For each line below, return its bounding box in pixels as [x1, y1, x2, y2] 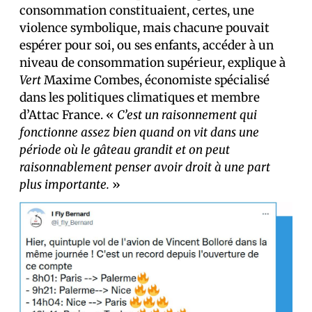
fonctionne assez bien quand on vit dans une [19, 125, 259, 140]
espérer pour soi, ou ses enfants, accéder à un [19, 38, 274, 53]
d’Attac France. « [19, 107, 117, 123]
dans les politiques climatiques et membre [19, 90, 260, 105]
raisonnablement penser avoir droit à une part [19, 159, 270, 175]
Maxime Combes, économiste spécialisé [41, 72, 270, 88]
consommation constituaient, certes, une [19, 3, 254, 18]
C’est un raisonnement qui [117, 107, 257, 123]
